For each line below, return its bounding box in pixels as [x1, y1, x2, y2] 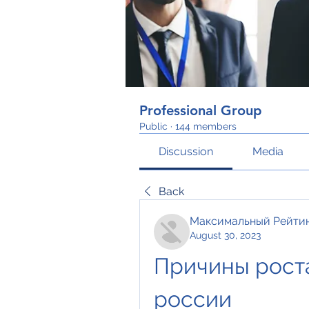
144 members [175, 121, 237, 132]
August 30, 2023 [190, 230, 261, 241]
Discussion [159, 145, 214, 158]
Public [139, 121, 168, 132]
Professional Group [139, 102, 262, 119]
